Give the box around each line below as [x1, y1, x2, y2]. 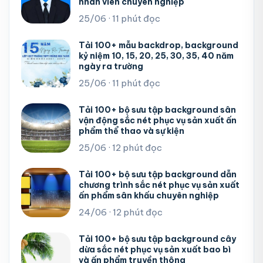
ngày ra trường [79, 61, 143, 72]
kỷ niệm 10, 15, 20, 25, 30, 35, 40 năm [79, 50, 234, 62]
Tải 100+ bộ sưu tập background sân [79, 104, 236, 116]
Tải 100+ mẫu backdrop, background [79, 40, 238, 51]
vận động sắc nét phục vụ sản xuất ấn [79, 115, 237, 126]
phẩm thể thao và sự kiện [79, 126, 184, 137]
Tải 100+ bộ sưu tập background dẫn [79, 169, 237, 180]
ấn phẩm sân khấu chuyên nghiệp [79, 190, 219, 201]
